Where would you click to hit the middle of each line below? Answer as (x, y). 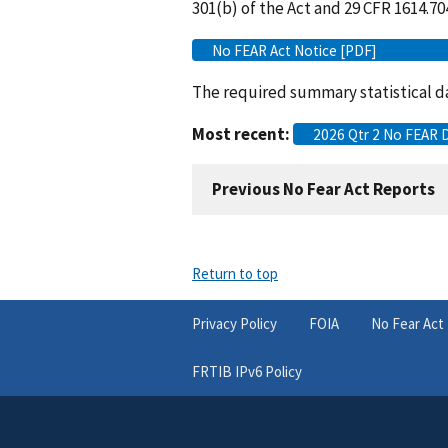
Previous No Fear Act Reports (323, 188)
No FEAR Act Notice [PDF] (294, 50)
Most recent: (241, 133)
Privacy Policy (234, 323)
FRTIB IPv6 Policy (247, 371)
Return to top (235, 273)
